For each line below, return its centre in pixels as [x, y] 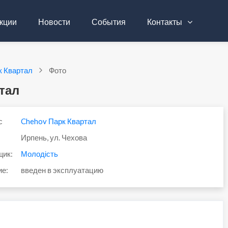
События [109, 22]
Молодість [39, 154]
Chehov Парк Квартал [58, 121]
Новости [54, 22]
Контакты [165, 22]
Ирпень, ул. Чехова [53, 137]
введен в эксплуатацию [61, 170]
